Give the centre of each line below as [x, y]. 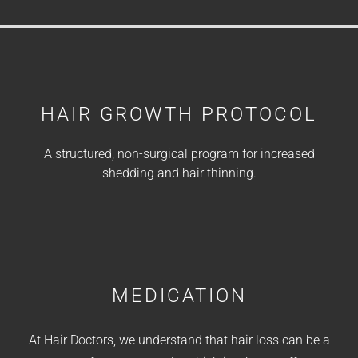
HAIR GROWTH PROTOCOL [179, 115]
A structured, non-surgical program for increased [179, 154]
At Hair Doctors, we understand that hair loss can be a [179, 340]
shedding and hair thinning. [179, 173]
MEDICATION [179, 296]
